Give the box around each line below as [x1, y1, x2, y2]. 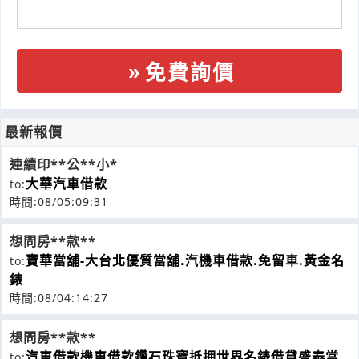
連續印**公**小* [10, 155, 118, 173]
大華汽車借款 [26, 174, 107, 192]
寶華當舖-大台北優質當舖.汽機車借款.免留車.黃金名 [26, 251, 345, 269]
